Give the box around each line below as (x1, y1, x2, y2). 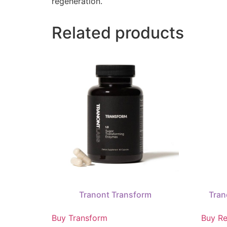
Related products (52, 22, 184, 43)
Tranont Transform (79, 190, 152, 200)
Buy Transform (52, 213, 107, 223)
